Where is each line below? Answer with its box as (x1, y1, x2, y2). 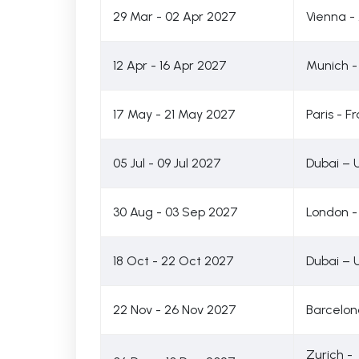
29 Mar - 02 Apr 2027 (112, 9, 236, 24)
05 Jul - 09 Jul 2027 (112, 155, 221, 171)
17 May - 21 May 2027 (112, 107, 236, 122)
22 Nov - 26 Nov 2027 (112, 302, 236, 317)
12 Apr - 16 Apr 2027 (112, 58, 227, 73)
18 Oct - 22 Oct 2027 (112, 253, 234, 268)
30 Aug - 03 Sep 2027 (112, 204, 238, 220)
